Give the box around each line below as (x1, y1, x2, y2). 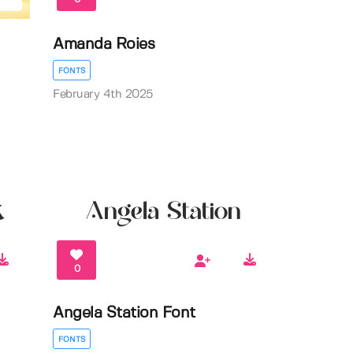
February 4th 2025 (53, 88, 153, 100)
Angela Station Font (53, 305, 195, 321)
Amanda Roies (53, 36, 155, 52)
